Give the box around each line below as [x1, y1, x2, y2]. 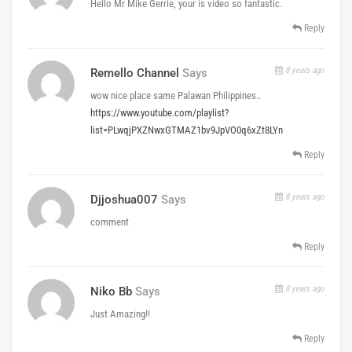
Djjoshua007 [90, 192, 158, 207]
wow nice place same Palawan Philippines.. [90, 89, 261, 101]
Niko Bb [90, 284, 132, 299]
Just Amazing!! [90, 307, 150, 320]
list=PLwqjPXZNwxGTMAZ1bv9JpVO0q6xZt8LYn [90, 123, 283, 136]
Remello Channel [90, 65, 179, 80]
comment [90, 215, 129, 228]
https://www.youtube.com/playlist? [90, 106, 229, 119]
